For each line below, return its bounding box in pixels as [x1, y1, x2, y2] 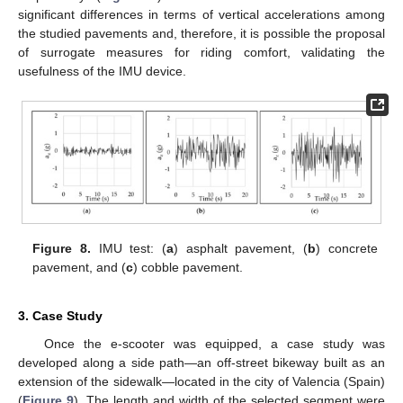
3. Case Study [18, 309, 103, 324]
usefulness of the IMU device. [18, 63, 186, 78]
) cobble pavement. [133, 260, 244, 275]
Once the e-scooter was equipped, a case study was [43, 336, 385, 352]
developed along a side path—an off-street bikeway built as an [18, 355, 385, 371]
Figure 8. [32, 241, 92, 256]
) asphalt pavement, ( [174, 241, 309, 256]
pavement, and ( [32, 260, 127, 275]
